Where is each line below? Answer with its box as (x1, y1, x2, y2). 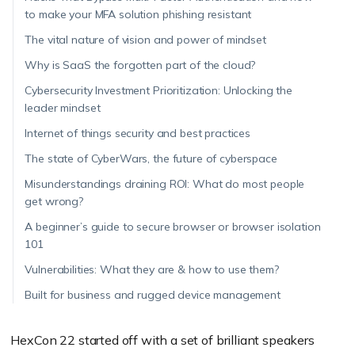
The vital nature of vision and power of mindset (25, 32, 266, 48)
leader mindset (25, 101, 101, 116)
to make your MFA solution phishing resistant (25, 7, 252, 22)
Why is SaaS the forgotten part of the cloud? (25, 58, 256, 73)
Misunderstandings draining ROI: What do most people (25, 177, 305, 192)
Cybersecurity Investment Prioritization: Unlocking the (25, 83, 292, 98)
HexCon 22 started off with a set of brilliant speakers (10, 332, 315, 349)
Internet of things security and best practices (25, 126, 250, 141)
